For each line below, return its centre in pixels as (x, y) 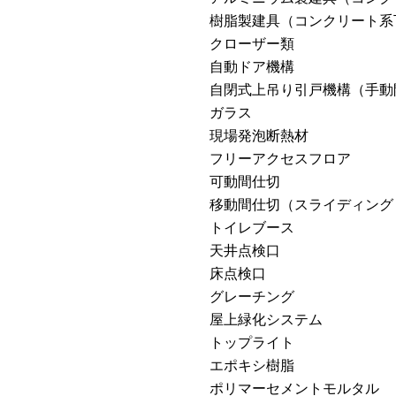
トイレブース (252, 227)
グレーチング (252, 296)
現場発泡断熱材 (259, 135)
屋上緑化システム (266, 319)
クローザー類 (252, 43)
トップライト (252, 342)
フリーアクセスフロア (280, 158)
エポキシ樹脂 (252, 365)
